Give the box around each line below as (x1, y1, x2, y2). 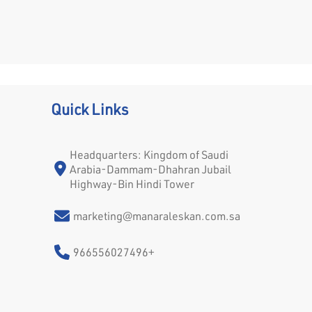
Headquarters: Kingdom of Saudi (69, 146, 228, 162)
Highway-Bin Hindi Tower (69, 175, 194, 191)
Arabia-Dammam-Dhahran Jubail (69, 161, 231, 176)
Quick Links (51, 98, 128, 119)
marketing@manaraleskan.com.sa (73, 208, 240, 224)
